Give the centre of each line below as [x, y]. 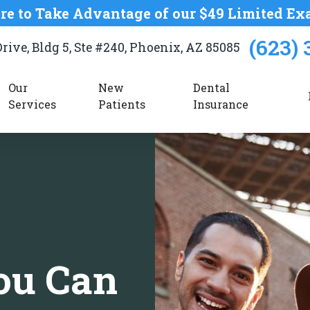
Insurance [221, 104]
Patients [121, 104]
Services [32, 104]
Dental [212, 88]
